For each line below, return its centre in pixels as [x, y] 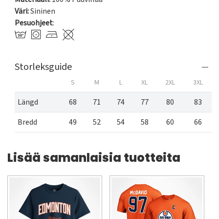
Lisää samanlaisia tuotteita [94, 158]
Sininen [43, 11]
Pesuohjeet [34, 23]
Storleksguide [43, 67]
